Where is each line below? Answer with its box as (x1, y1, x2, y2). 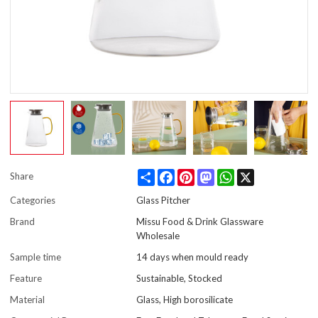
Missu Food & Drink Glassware (136, 216, 264, 228)
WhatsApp (234, 169, 280, 181)
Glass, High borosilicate (136, 294, 234, 306)
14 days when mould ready (136, 251, 249, 263)
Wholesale (136, 230, 180, 242)
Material (10, 294, 45, 306)
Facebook (175, 169, 216, 181)
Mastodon (214, 169, 258, 181)
